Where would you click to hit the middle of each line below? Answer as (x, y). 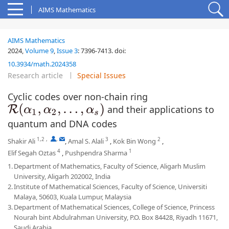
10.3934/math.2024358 (42, 64)
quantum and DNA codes (62, 124)
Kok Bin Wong (134, 141)
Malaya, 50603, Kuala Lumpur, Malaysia (73, 197)
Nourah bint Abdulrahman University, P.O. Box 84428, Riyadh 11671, (116, 217)
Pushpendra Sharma (96, 153)
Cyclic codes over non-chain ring (78, 97)
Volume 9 (39, 51)
